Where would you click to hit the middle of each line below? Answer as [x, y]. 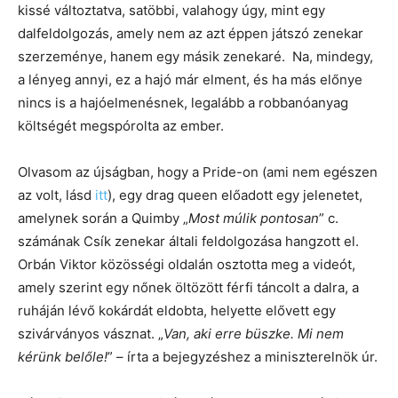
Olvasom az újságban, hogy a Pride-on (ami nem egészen [198, 172]
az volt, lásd [56, 195]
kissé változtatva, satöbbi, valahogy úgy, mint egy [171, 11]
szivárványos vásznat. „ [91, 334]
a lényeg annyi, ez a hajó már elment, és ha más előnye [190, 80]
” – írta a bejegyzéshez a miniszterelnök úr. [243, 357]
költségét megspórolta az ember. [121, 126]
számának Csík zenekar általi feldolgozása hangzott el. [188, 242]
